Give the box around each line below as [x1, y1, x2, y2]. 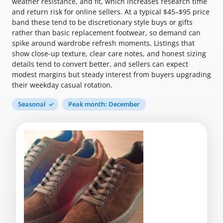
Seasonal [18, 100, 46, 109]
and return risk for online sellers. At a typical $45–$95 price [12, 7, 210, 16]
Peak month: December [68, 100, 140, 109]
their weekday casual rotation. [12, 80, 112, 90]
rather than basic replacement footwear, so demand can [12, 28, 201, 37]
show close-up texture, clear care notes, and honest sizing [12, 49, 206, 58]
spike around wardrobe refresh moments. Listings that [12, 38, 195, 48]
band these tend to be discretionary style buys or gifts [12, 17, 193, 27]
